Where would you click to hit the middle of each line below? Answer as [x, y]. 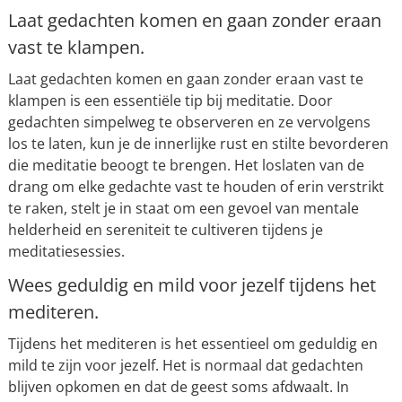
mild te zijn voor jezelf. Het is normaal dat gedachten [185, 365]
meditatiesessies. [66, 251]
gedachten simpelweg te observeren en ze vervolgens [189, 122]
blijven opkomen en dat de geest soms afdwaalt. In [178, 387]
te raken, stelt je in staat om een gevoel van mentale [183, 208]
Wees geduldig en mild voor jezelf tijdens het [192, 285]
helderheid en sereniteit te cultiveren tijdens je [165, 230]
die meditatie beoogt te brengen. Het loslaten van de [186, 165]
